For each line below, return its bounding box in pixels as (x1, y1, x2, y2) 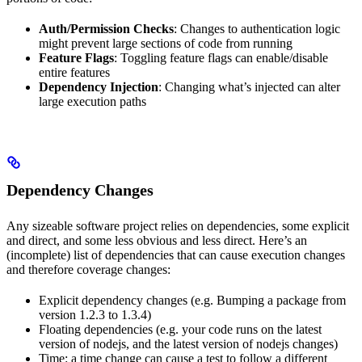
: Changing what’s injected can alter (158, 80, 340, 95)
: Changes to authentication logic (174, 22, 340, 36)
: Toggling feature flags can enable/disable (114, 51, 328, 65)
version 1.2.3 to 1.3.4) (39, 308, 151, 322)
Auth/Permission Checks (39, 22, 174, 36)
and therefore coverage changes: (6, 263, 170, 277)
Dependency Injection (39, 80, 158, 95)
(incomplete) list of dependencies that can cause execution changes (6, 248, 345, 263)
